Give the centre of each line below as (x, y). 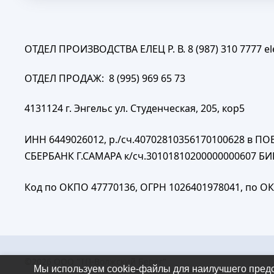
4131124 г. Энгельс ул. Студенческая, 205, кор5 (135, 108)
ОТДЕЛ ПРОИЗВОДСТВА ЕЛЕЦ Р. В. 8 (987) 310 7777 (143, 49)
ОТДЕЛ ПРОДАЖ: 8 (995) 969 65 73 (105, 78)
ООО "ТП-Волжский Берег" (110, 261)
